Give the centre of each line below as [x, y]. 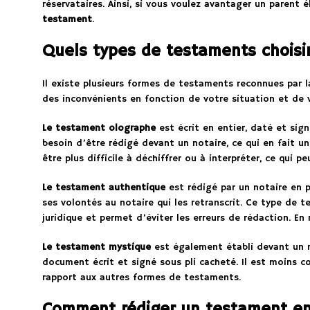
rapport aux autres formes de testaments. [141, 278]
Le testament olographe [99, 128]
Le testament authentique [103, 188]
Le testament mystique [96, 247]
